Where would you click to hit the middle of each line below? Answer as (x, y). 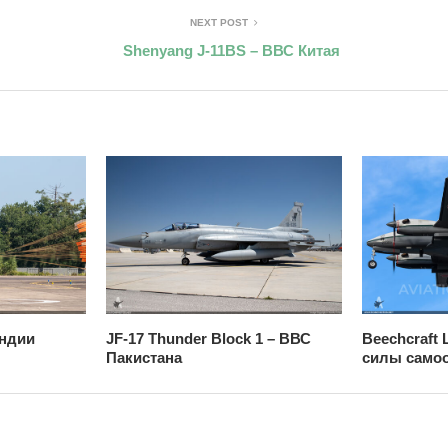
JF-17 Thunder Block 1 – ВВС (208, 338)
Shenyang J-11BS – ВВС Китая (231, 50)
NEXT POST (219, 22)
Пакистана (143, 357)
